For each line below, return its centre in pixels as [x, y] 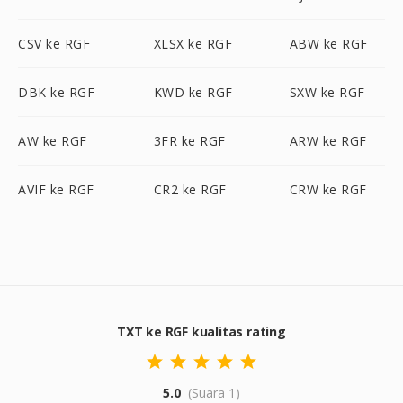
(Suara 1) [214, 393]
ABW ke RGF [328, 44]
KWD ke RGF [193, 92]
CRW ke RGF [328, 189]
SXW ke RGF [327, 92]
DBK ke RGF [56, 92]
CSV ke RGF [54, 44]
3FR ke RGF [189, 141]
